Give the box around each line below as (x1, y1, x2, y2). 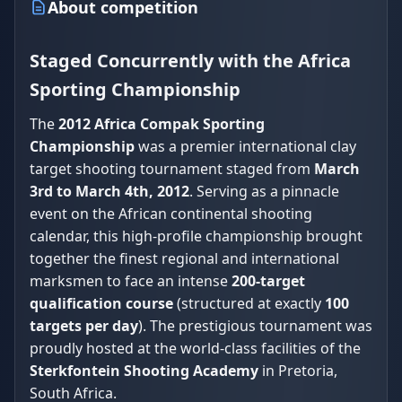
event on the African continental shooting (30, 204, 312, 223)
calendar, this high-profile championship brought (30, 226, 363, 246)
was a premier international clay (135, 136, 356, 156)
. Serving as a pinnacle (189, 181, 339, 201)
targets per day (30, 316, 138, 336)
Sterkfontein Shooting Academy (30, 361, 258, 380)
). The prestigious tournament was (138, 316, 372, 336)
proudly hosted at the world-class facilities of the (30, 338, 361, 358)
